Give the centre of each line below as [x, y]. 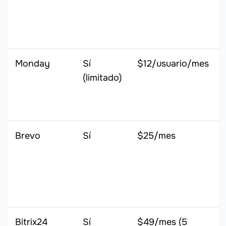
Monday [33, 64]
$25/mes [156, 136]
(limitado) [102, 78]
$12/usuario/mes [173, 64]
